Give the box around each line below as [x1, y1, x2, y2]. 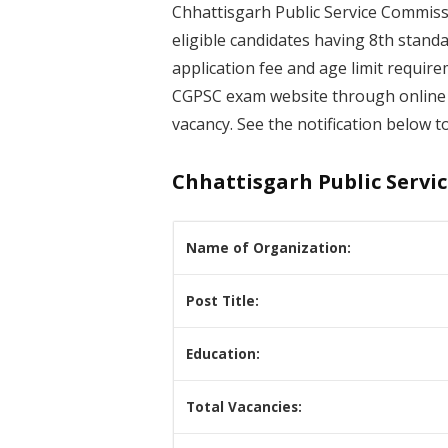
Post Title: [186, 292, 259, 311]
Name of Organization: [186, 239, 351, 258]
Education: [186, 345, 260, 364]
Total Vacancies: [186, 398, 302, 417]
